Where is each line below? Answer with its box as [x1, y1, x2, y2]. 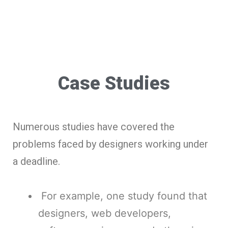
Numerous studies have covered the [13, 120, 175, 133]
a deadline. [13, 155, 60, 167]
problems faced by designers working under [13, 137, 208, 150]
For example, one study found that [38, 189, 207, 202]
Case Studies [58, 72, 170, 94]
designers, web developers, [38, 207, 171, 219]
